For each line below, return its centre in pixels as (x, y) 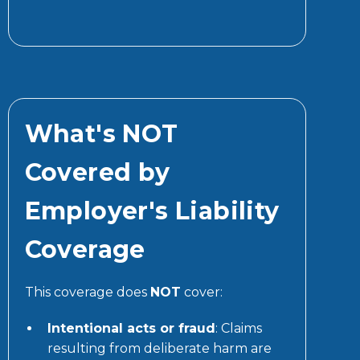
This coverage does (87, 292)
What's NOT (101, 133)
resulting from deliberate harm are (159, 348)
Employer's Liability (152, 211)
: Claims (238, 328)
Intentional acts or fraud (131, 328)
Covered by (97, 172)
